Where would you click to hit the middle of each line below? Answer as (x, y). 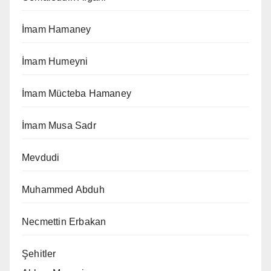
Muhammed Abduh (63, 189)
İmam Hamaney (57, 29)
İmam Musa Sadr (59, 125)
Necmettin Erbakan (64, 221)
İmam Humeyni (55, 61)
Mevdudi (41, 157)
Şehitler (39, 253)
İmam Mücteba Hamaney (77, 93)
